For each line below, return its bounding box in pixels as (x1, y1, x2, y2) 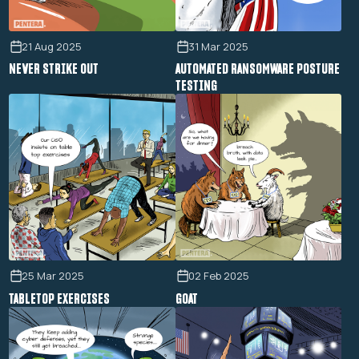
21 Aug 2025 (22, 39, 83, 54)
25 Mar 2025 (22, 268, 85, 284)
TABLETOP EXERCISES (8, 288, 110, 308)
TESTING (175, 75, 217, 95)
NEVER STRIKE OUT (8, 58, 99, 79)
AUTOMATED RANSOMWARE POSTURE (175, 58, 340, 79)
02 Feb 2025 (188, 268, 250, 284)
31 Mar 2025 (188, 39, 249, 54)
